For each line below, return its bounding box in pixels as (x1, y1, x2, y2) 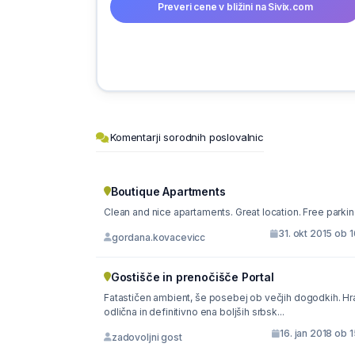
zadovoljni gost (111, 330, 182, 343)
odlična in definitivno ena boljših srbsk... (104, 306, 284, 318)
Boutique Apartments (110, 185, 226, 198)
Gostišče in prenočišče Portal (110, 270, 274, 284)
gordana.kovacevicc (111, 231, 206, 243)
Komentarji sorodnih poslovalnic (110, 131, 264, 143)
